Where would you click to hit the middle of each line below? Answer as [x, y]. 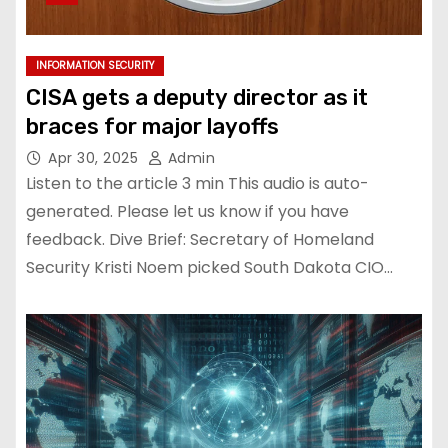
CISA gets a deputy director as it [197, 97]
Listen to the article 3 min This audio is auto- [197, 183]
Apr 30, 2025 [95, 157]
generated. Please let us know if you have [187, 211]
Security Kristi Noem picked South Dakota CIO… [209, 267]
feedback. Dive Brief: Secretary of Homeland [200, 239]
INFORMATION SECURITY [95, 65]
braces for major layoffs [152, 126]
